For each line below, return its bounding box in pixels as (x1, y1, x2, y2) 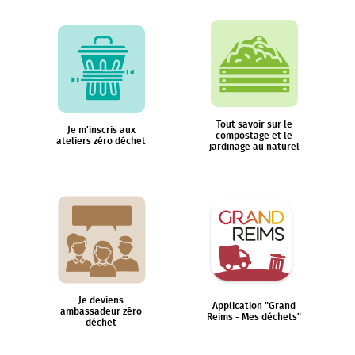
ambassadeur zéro (60, 306, 142, 317)
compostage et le (216, 130, 292, 141)
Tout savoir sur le (216, 119, 292, 130)
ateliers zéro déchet (56, 136, 146, 147)
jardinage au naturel (208, 141, 300, 152)
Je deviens (78, 295, 124, 306)
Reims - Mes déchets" (207, 311, 301, 323)
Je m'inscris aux (67, 124, 136, 136)
